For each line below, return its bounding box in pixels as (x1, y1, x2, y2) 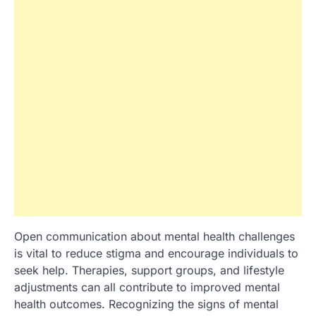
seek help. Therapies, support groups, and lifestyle (14, 263, 284, 277)
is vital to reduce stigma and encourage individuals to (14, 246, 298, 260)
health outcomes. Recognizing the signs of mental (14, 297, 279, 311)
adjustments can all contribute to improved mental (14, 280, 280, 294)
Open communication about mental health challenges (14, 229, 295, 243)
